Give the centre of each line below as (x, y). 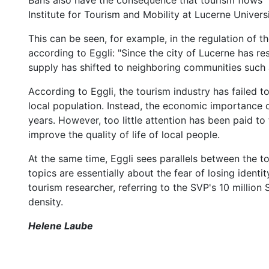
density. (45, 202)
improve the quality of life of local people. (124, 134)
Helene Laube (60, 226)
